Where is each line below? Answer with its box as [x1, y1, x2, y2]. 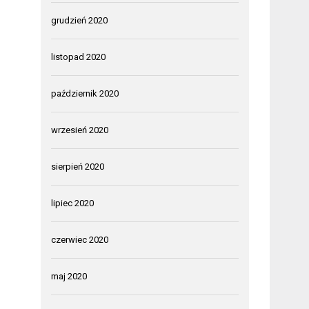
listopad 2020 [51, 51, 106, 62]
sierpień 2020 [51, 161, 105, 172]
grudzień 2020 [51, 14, 108, 26]
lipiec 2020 [51, 197, 94, 208]
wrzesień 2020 [51, 124, 109, 135]
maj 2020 [51, 270, 88, 281]
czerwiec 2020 [51, 234, 109, 245]
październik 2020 [51, 88, 119, 99]
